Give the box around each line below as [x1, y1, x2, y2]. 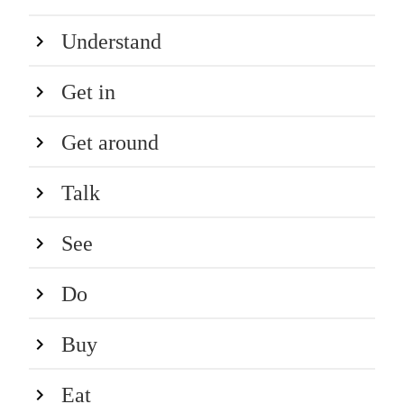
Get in [61, 79, 115, 104]
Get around [61, 130, 159, 154]
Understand [61, 29, 161, 53]
